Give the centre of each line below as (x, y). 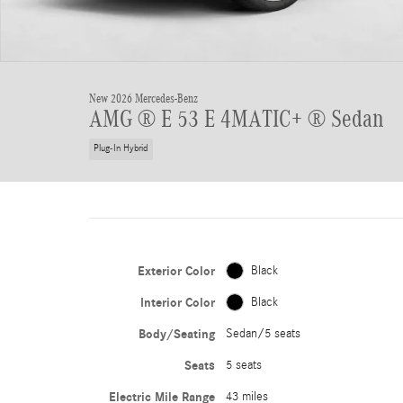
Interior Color (177, 302)
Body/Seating (176, 334)
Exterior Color (176, 271)
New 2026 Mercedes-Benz (143, 99)
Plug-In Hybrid (121, 149)
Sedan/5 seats (263, 333)
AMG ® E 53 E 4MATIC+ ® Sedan (237, 119)
